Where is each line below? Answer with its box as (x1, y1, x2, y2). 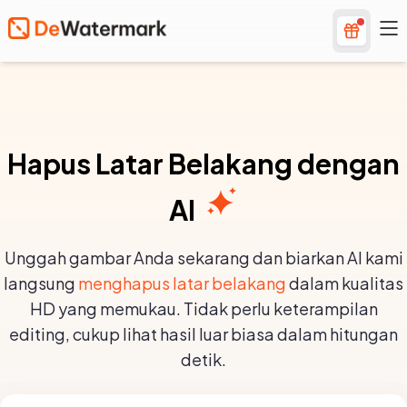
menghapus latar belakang (78, 273, 286, 293)
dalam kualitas (286, 273, 403, 293)
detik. (181, 349, 226, 370)
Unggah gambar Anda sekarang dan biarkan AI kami (4, 247, 403, 268)
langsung (4, 273, 78, 293)
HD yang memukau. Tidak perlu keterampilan (29, 298, 378, 319)
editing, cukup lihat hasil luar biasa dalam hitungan (9, 323, 398, 344)
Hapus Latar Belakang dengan (7, 146, 400, 181)
